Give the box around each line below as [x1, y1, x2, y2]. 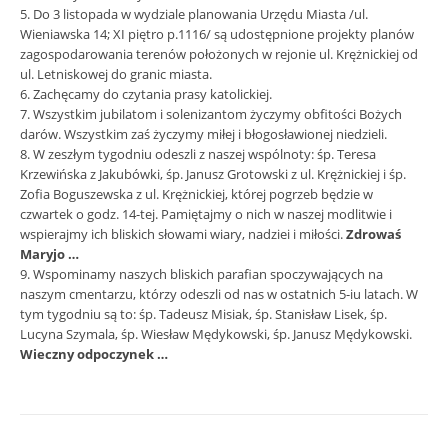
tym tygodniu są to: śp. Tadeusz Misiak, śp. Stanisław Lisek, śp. [20, 305, 387, 323]
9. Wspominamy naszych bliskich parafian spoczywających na [20, 265, 383, 283]
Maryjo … [20, 245, 79, 263]
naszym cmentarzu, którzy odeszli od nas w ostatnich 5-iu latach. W [20, 285, 418, 303]
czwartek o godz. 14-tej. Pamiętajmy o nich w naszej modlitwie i [20, 205, 392, 223]
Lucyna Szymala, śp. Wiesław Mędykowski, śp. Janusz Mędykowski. [20, 325, 412, 343]
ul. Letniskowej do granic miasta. [20, 65, 212, 83]
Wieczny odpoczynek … [20, 345, 168, 363]
